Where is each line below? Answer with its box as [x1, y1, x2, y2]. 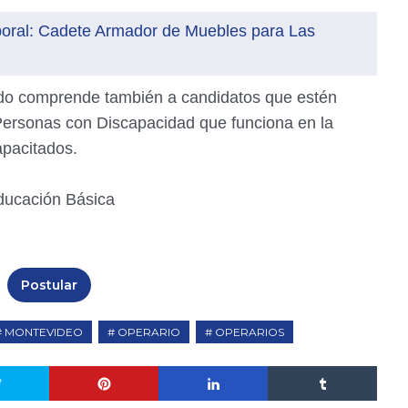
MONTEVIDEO [5, 325, 83, 339]
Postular [21, 277, 77, 293]
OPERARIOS [215, 325, 284, 339]
